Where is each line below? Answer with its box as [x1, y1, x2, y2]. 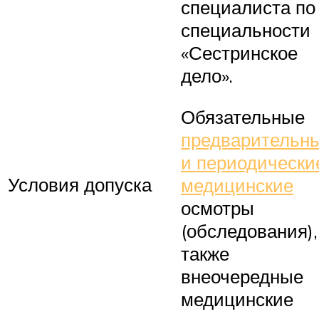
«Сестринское [181, 41, 298, 65]
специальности [181, 19, 310, 42]
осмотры [181, 196, 254, 219]
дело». [181, 64, 233, 88]
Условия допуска [8, 173, 152, 197]
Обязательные [181, 105, 305, 128]
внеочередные [181, 264, 303, 288]
